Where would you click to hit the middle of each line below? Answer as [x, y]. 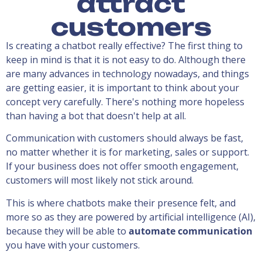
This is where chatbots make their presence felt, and [121, 203]
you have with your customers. [73, 245]
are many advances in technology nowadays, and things [127, 74]
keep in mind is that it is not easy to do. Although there [126, 60]
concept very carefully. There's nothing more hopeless [125, 102]
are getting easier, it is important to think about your [123, 88]
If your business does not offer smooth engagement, [122, 166]
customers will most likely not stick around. [100, 180]
